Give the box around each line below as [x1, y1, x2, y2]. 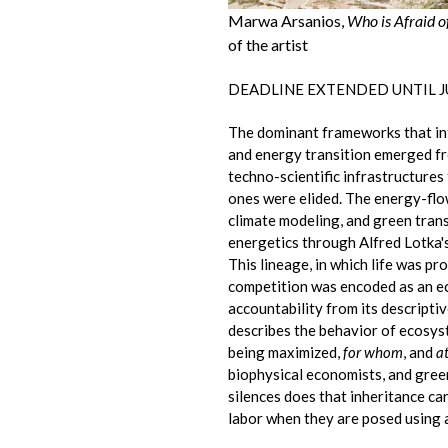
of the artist [228, 35, 309, 55]
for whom [343, 343, 404, 362]
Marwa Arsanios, [228, 11, 348, 31]
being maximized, [228, 343, 344, 362]
